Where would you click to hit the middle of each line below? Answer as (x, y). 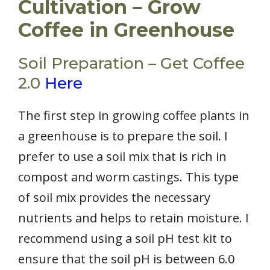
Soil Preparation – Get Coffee (131, 64)
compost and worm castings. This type (128, 177)
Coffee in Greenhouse (126, 30)
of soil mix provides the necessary (114, 198)
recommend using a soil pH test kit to (125, 239)
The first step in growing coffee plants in (134, 116)
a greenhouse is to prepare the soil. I (123, 136)
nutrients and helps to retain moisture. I (133, 218)
